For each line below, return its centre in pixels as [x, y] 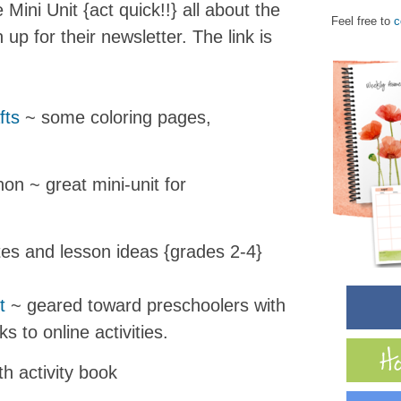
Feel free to [363, 21]
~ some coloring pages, [115, 117]
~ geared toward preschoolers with [145, 305]
